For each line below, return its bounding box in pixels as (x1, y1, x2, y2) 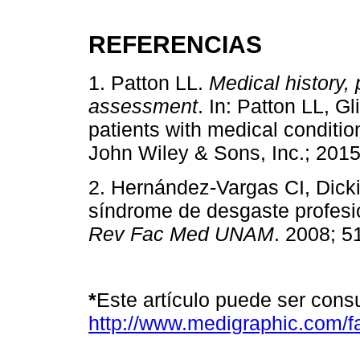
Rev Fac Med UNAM (88, 222, 274, 245)
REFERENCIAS (88, 31, 262, 59)
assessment (88, 95, 198, 118)
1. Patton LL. (88, 72, 209, 95)
